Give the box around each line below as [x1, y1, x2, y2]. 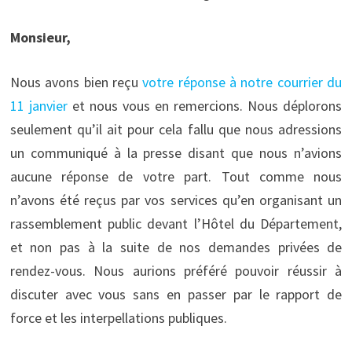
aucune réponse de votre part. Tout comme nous [9, 167, 343, 185]
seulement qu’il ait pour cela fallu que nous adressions [9, 119, 343, 138]
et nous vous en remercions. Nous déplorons [67, 96, 343, 115]
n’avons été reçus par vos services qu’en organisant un [9, 190, 343, 209]
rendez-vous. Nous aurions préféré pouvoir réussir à [9, 261, 343, 280]
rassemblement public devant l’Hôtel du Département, [9, 214, 343, 233]
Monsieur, [9, 27, 71, 46]
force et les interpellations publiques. [9, 308, 227, 327]
